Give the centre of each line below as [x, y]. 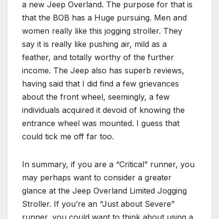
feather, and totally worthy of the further [98, 57]
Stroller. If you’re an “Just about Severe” [98, 204]
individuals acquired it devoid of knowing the [103, 110]
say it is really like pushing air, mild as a [94, 44]
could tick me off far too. [68, 136]
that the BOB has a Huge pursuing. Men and [104, 17]
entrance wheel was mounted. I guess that [101, 123]
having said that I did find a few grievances [100, 83]
